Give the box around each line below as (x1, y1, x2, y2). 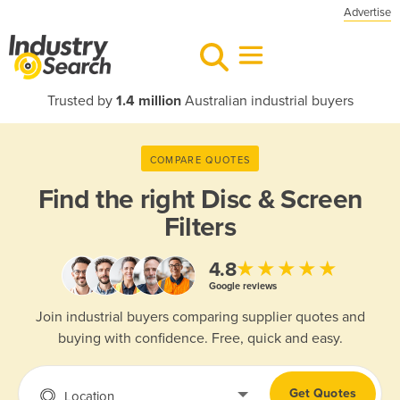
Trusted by (46, 92, 116, 110)
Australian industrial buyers (180, 92, 354, 110)
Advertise (344, 5, 391, 20)
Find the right (37, 183, 201, 216)
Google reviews (208, 279, 277, 292)
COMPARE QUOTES (149, 154, 251, 166)
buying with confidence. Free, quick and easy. (57, 329, 343, 348)
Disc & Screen (200, 183, 362, 216)
